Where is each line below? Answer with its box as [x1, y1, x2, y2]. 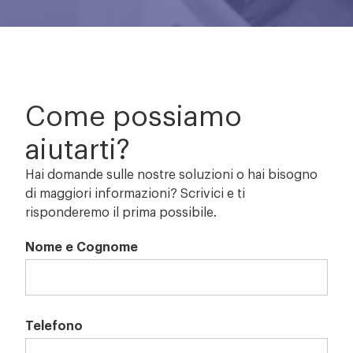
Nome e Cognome [25, 236, 139, 255]
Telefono [25, 315, 84, 333]
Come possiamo [25, 95, 243, 132]
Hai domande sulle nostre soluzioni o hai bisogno [25, 164, 318, 182]
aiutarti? [25, 128, 131, 165]
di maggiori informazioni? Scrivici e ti [25, 183, 246, 201]
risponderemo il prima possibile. [25, 202, 217, 220]
